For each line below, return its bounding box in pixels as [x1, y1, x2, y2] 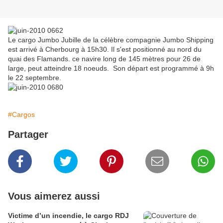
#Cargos [8, 111, 35, 119]
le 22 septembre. [8, 74, 61, 82]
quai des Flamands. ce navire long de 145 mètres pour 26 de [8, 55, 201, 63]
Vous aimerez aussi [8, 191, 100, 202]
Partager [8, 129, 48, 140]
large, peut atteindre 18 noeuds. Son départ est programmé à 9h [8, 64, 214, 73]
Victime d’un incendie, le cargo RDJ [8, 212, 129, 220]
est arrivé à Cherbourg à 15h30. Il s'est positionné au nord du [8, 45, 202, 54]
